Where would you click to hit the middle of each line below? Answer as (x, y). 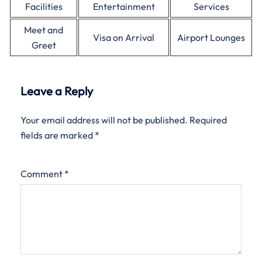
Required (208, 120)
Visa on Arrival (124, 37)
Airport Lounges (211, 37)
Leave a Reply (57, 91)
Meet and (44, 30)
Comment (42, 174)
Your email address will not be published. (104, 120)
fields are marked (58, 135)
